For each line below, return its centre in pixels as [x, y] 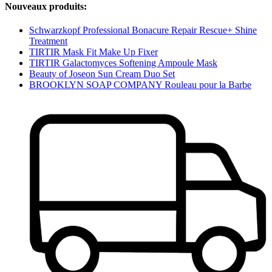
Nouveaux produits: [46, 7]
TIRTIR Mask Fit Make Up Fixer [93, 52]
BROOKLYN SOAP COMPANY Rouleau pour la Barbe [140, 85]
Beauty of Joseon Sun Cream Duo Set [102, 74]
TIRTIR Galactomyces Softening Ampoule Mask [123, 63]
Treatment [48, 41]
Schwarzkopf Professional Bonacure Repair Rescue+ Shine [143, 30]
